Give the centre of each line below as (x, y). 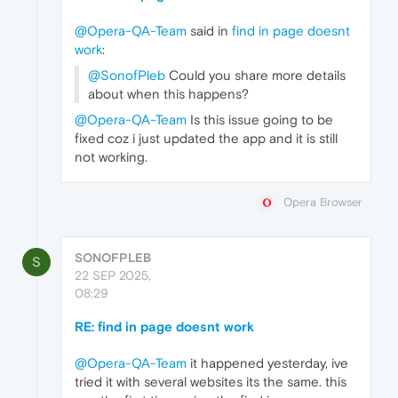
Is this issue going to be (260, 120)
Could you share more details (255, 76)
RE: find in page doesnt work (164, 326)
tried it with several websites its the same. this (211, 381)
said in (209, 31)
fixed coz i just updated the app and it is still (206, 139)
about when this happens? (168, 94)
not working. (111, 157)
